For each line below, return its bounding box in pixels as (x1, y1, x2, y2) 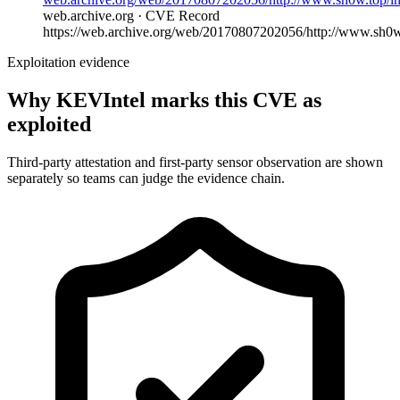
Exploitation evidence (7, 54, 129, 70)
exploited (7, 112, 91, 136)
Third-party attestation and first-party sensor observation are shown (7, 154, 383, 170)
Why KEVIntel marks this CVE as (7, 87, 321, 112)
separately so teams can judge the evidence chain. (7, 170, 285, 186)
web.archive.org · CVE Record (43, 7, 220, 23)
